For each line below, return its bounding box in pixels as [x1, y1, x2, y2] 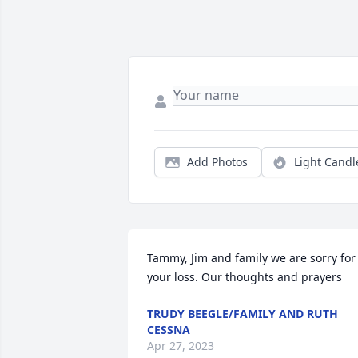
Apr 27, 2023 [147, 338, 214, 354]
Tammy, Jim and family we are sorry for [147, 250, 356, 266]
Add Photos [187, 154, 248, 170]
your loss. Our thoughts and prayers [147, 269, 342, 285]
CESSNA [147, 322, 190, 338]
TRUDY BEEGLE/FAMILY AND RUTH [147, 306, 338, 322]
